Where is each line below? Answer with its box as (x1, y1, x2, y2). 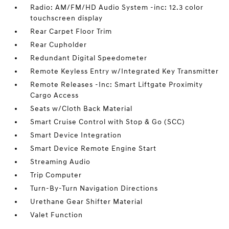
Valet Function (30, 211, 83, 219)
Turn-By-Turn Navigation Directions (30, 184, 158, 193)
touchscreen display (30, 14, 103, 22)
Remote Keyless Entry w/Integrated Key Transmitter (30, 67, 219, 76)
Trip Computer (30, 171, 82, 179)
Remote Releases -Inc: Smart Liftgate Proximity (30, 80, 203, 89)
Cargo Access (30, 91, 79, 100)
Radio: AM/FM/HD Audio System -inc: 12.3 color (30, 3, 204, 12)
